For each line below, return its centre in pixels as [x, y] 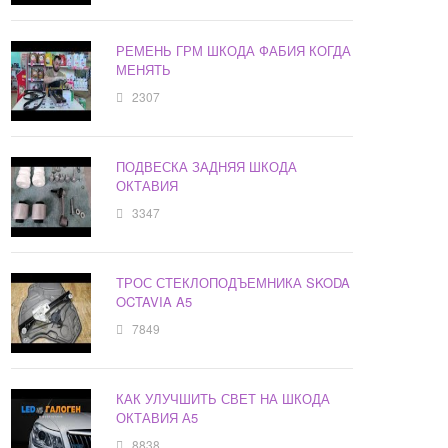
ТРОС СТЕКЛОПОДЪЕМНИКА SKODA [233, 283]
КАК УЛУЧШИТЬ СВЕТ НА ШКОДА [223, 399]
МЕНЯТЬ [144, 70]
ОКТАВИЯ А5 [157, 418]
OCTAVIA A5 [154, 302]
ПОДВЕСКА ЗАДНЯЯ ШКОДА [207, 167]
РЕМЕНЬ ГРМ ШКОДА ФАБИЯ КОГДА [234, 51]
